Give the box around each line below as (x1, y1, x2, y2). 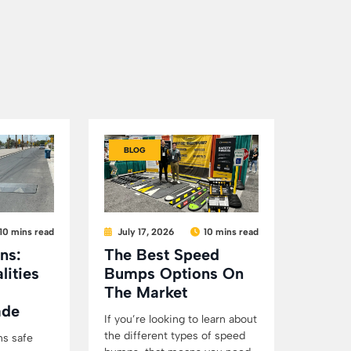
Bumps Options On (103, 263, 244, 283)
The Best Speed (103, 244, 219, 264)
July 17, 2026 (117, 226, 174, 237)
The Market (103, 282, 187, 302)
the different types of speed (103, 328, 245, 342)
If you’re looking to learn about (103, 312, 257, 326)
